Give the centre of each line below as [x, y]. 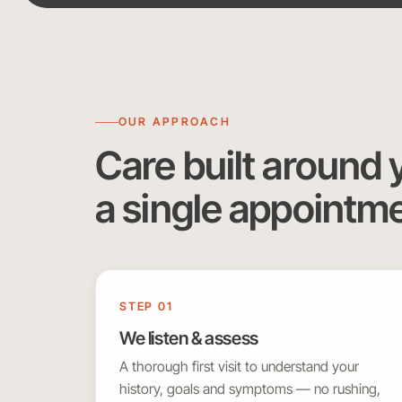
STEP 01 [146, 307]
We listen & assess [189, 339]
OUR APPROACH [175, 122]
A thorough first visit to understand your [239, 367]
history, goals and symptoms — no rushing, [250, 389]
